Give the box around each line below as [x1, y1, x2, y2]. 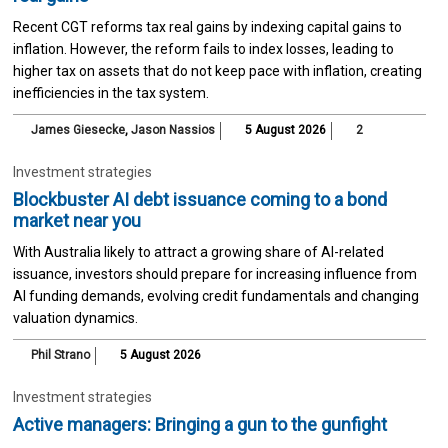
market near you [12, 209, 141, 231]
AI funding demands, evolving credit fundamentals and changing [12, 287, 419, 304]
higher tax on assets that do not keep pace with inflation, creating [12, 62, 422, 79]
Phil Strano [30, 347, 90, 362]
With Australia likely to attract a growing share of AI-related [12, 243, 384, 260]
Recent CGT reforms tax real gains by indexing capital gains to [12, 18, 402, 35]
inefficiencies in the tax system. [12, 84, 209, 101]
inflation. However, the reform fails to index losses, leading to [12, 40, 394, 57]
